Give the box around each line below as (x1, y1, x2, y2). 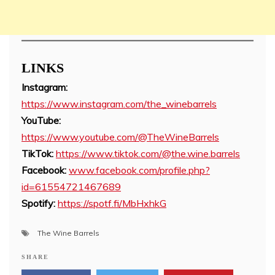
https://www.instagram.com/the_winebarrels (21, 97, 217, 110)
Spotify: (21, 196, 55, 209)
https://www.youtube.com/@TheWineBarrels (21, 130, 219, 143)
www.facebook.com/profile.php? (69, 163, 210, 176)
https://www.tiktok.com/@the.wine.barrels (56, 147, 240, 160)
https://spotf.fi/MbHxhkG (58, 196, 166, 209)
